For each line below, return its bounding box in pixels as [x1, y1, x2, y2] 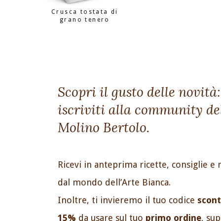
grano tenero [60, 16, 110, 24]
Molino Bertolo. [58, 119, 149, 136]
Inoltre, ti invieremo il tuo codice [58, 195, 197, 206]
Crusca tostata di [51, 8, 118, 16]
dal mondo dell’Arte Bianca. [58, 177, 171, 188]
